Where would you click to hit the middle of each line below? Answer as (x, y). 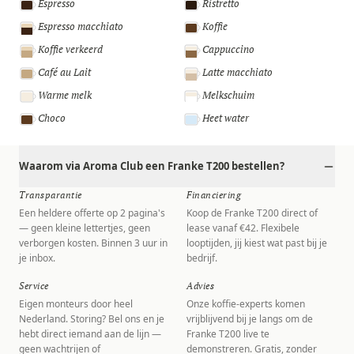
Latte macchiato (237, 72)
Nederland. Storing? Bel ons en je (92, 319)
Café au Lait (64, 72)
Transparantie (51, 195)
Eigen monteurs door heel (76, 304)
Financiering (214, 195)
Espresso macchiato (81, 26)
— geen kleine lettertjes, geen (85, 228)
